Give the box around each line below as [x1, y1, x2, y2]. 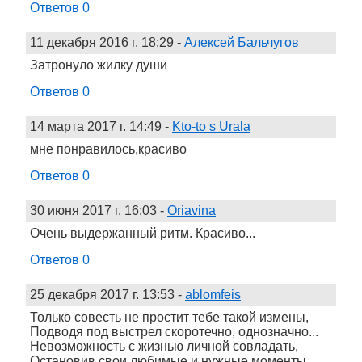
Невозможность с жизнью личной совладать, [30, 339, 298, 353]
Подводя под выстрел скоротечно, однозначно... [30, 324, 318, 339]
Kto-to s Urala [172, 119, 250, 133]
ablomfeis [185, 287, 241, 301]
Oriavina [167, 203, 216, 217]
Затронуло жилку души [30, 57, 167, 72]
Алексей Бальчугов [184, 35, 299, 49]
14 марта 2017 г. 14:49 [30, 119, 162, 133]
